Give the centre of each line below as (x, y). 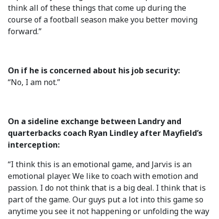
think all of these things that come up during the (97, 8)
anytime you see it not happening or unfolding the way (109, 211)
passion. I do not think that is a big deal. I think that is (107, 188)
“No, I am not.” (34, 82)
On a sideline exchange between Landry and (95, 121)
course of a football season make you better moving (103, 20)
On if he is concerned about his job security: (94, 70)
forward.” (25, 31)
